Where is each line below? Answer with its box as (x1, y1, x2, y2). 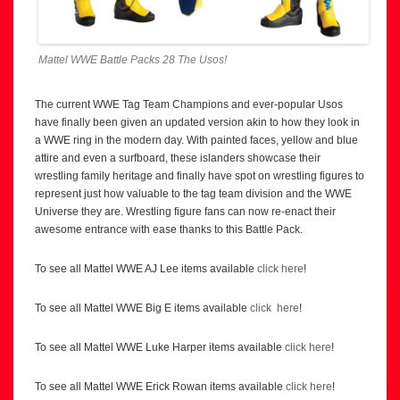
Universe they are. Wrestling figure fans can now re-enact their (35, 205, 336, 219)
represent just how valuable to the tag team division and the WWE (35, 187, 352, 201)
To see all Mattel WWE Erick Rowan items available (35, 380, 286, 394)
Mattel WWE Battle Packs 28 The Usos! (38, 54, 227, 67)
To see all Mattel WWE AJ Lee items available (35, 262, 257, 276)
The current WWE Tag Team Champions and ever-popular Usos (35, 98, 343, 112)
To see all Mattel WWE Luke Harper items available (35, 341, 285, 354)
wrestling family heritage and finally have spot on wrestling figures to (35, 170, 364, 183)
